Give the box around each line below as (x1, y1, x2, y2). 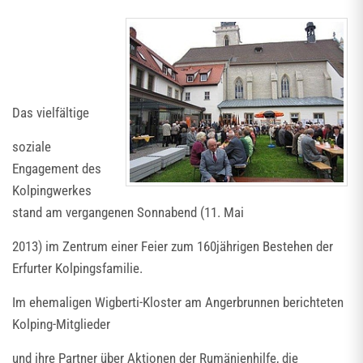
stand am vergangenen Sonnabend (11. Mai (12, 204, 244, 220)
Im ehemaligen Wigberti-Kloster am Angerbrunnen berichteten (12, 294, 344, 310)
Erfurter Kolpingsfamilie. (12, 260, 143, 276)
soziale (12, 139, 51, 155)
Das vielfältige (12, 105, 89, 121)
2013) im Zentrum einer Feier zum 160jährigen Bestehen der (12, 238, 333, 254)
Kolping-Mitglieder (12, 316, 110, 332)
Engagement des (12, 160, 101, 177)
